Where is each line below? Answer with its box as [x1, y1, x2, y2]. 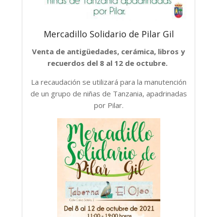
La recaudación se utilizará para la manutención [31, 77, 186, 87]
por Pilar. [93, 100, 124, 110]
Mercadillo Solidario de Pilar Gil [43, 28, 174, 40]
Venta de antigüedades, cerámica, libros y [32, 46, 185, 56]
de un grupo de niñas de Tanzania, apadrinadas [30, 88, 187, 98]
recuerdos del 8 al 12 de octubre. [47, 58, 170, 68]
